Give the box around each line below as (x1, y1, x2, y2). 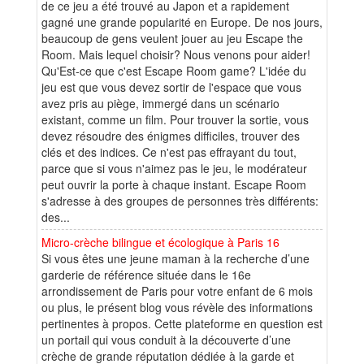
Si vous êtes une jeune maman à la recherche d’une (41, 249, 310, 266)
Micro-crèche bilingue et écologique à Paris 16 (41, 233, 279, 250)
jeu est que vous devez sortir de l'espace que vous (41, 78, 301, 95)
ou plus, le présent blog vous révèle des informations (41, 298, 313, 315)
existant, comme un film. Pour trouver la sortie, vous (41, 110, 309, 128)
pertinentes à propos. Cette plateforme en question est (41, 314, 323, 331)
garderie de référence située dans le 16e (41, 266, 251, 283)
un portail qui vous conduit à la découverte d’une (41, 331, 291, 348)
